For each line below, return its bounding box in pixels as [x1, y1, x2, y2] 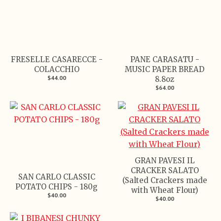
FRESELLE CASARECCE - [10, 54, 103, 64]
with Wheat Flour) [131, 185, 198, 195]
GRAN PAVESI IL [134, 155, 195, 165]
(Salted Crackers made [122, 175, 207, 185]
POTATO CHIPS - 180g [15, 182, 98, 191]
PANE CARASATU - [130, 54, 199, 64]
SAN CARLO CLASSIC [18, 172, 95, 182]
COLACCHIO [34, 64, 79, 74]
